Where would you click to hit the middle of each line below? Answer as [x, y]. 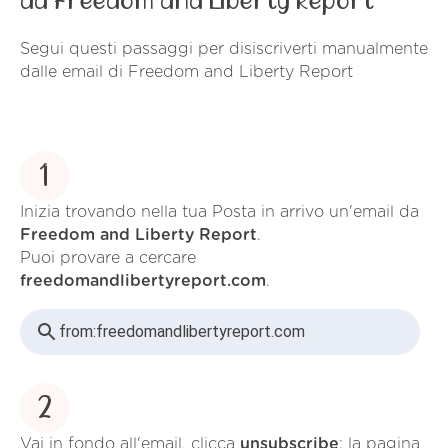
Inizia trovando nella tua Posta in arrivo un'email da [219, 211]
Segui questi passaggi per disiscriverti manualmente [224, 49]
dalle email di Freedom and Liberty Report [186, 72]
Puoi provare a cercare [108, 257]
